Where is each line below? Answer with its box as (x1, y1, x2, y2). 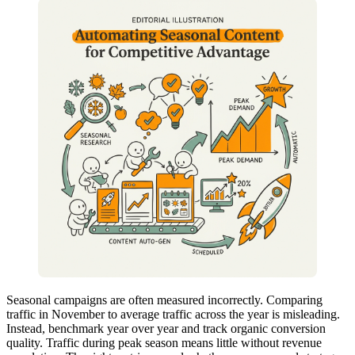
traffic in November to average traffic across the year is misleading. (6, 307, 340, 322)
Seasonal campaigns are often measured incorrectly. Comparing (6, 293, 323, 307)
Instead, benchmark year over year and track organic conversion (6, 322, 326, 336)
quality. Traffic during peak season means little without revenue (6, 336, 322, 350)
